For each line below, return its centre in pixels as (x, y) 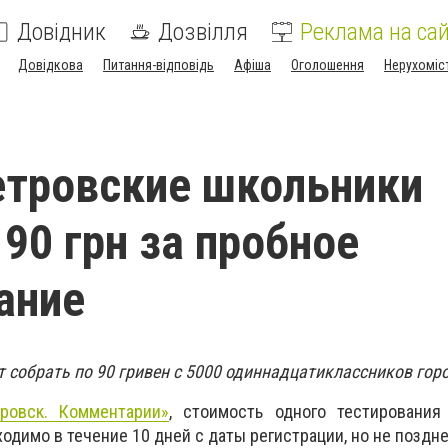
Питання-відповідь (158, 65)
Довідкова (50, 65)
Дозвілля (203, 32)
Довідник (61, 32)
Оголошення (327, 65)
